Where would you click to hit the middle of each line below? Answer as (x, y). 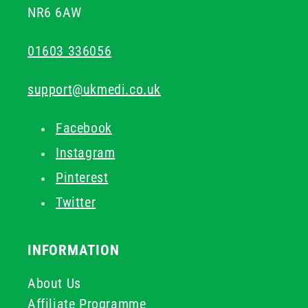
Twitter (76, 202)
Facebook (84, 128)
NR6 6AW (55, 12)
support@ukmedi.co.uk (94, 89)
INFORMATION (74, 250)
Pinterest (82, 177)
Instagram (86, 153)
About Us (54, 283)
